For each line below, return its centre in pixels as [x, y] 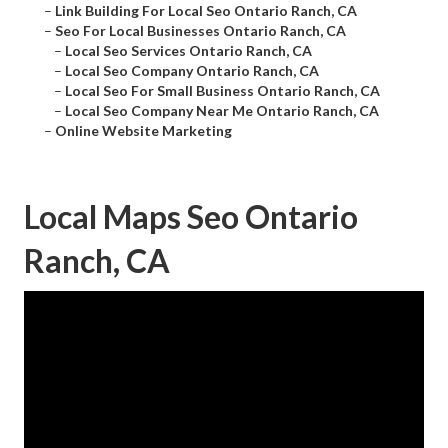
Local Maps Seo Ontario [191, 217]
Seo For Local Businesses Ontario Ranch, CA [200, 31]
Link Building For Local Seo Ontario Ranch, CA [206, 11]
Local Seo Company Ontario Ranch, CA [192, 71]
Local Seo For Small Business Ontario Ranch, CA [222, 91]
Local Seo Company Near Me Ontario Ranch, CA [222, 111]
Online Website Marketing [143, 131]
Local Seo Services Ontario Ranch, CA [188, 51]
